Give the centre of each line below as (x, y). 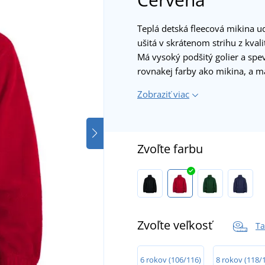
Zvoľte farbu (170, 148)
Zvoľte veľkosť (176, 225)
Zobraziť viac (163, 94)
